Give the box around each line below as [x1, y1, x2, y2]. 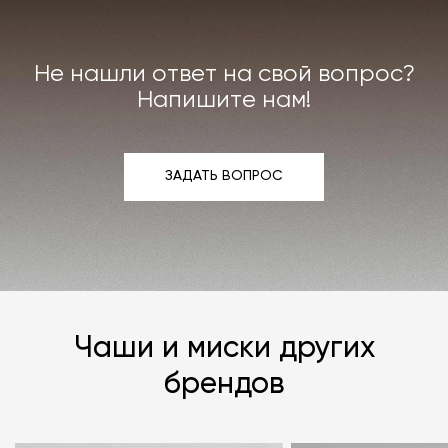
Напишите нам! [137, 87, 311, 112]
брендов [164, 369, 284, 400]
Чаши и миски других [73, 333, 375, 364]
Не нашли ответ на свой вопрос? [33, 61, 415, 86]
